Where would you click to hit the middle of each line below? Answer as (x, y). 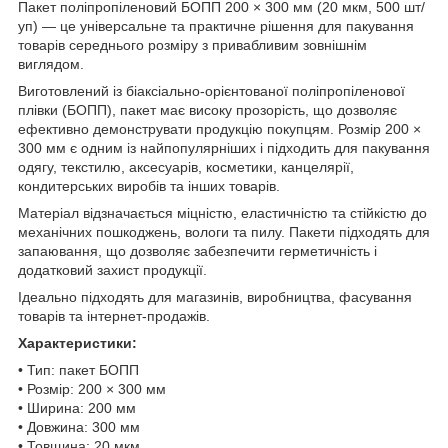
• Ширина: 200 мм (77, 407)
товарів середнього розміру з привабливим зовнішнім (192, 44)
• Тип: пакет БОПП (78, 369)
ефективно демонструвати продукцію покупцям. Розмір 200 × (219, 128)
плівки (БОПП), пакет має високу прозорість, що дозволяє (207, 109)
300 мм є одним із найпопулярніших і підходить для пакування (224, 147)
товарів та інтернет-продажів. (114, 315)
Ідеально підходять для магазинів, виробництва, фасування (215, 296)
